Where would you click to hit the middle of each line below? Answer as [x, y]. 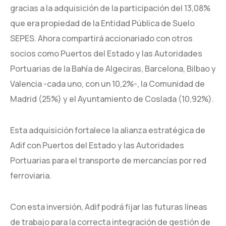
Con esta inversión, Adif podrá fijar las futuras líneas [109, 207]
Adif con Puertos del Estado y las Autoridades [97, 145]
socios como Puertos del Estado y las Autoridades [106, 53]
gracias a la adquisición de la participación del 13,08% [110, 8]
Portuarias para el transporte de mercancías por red [108, 160]
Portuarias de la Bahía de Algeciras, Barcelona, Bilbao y [113, 68]
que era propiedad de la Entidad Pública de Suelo [102, 23]
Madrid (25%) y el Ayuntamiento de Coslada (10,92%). [112, 99]
